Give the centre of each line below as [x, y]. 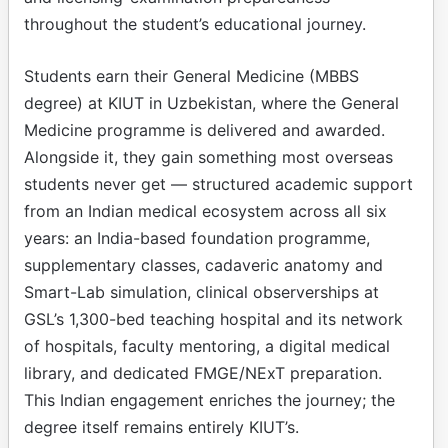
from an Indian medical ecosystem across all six [205, 210]
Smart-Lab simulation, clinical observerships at [201, 291]
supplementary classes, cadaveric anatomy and [203, 264]
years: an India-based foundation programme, [197, 237]
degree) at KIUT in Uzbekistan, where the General [211, 102]
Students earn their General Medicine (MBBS [191, 75]
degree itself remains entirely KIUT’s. [161, 426]
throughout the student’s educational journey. [195, 23]
